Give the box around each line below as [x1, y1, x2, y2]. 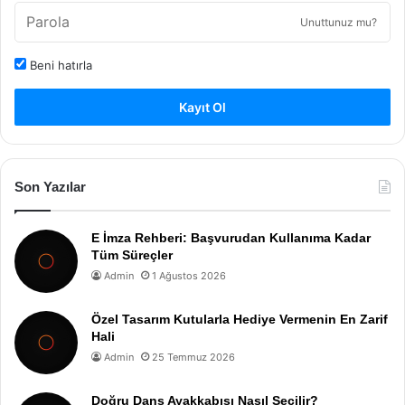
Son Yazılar [14, 178, 86, 194]
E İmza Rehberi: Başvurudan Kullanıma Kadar [91, 230, 371, 245]
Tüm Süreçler [91, 247, 173, 262]
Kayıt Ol [179, 99, 226, 115]
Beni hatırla [26, 57, 92, 72]
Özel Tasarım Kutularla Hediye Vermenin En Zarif [91, 311, 388, 326]
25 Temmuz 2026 [152, 350, 235, 363]
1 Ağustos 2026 [152, 268, 226, 282]
